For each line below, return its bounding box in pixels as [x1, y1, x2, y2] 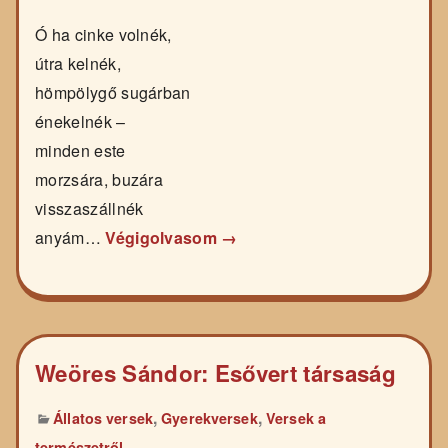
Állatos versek [53, 408, 153, 429]
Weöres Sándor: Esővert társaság [35, 357, 396, 390]
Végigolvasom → [105, 226, 238, 250]
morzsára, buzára [35, 168, 164, 192]
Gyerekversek [161, 408, 258, 429]
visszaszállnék [35, 197, 144, 221]
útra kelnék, [35, 52, 121, 76]
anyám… [35, 226, 106, 250]
